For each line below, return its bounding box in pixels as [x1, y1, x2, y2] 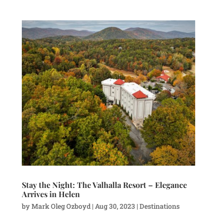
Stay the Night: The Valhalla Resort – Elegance [21, 179, 187, 190]
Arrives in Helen [21, 188, 80, 199]
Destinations [139, 201, 180, 211]
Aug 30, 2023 [94, 201, 135, 211]
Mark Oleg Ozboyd [31, 201, 91, 211]
